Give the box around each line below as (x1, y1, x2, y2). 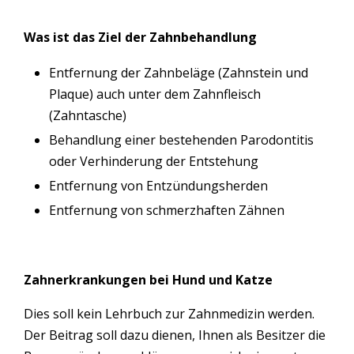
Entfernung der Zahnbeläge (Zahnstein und (49, 63, 308, 81)
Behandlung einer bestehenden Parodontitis (49, 130, 314, 149)
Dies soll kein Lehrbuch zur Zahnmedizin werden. (24, 304, 314, 322)
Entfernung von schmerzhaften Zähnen (49, 201, 284, 219)
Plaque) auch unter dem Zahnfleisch (49, 85, 261, 103)
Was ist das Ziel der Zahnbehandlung (24, 28, 257, 46)
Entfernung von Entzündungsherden (49, 176, 268, 194)
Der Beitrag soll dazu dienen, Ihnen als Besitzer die (24, 326, 326, 344)
